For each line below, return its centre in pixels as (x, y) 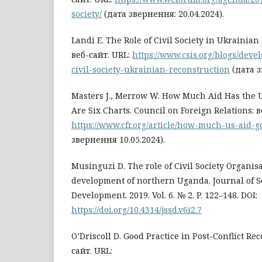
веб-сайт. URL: (102, 54)
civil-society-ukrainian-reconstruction (151, 69)
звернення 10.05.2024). (118, 139)
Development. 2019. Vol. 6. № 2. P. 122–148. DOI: (164, 195)
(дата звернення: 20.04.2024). (163, 13)
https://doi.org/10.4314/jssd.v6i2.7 (137, 209)
